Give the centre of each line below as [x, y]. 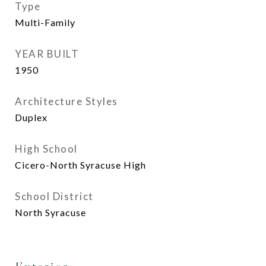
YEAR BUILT [47, 54]
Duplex [31, 117]
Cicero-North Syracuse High [80, 165]
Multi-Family [45, 22]
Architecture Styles [66, 101]
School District [54, 196]
